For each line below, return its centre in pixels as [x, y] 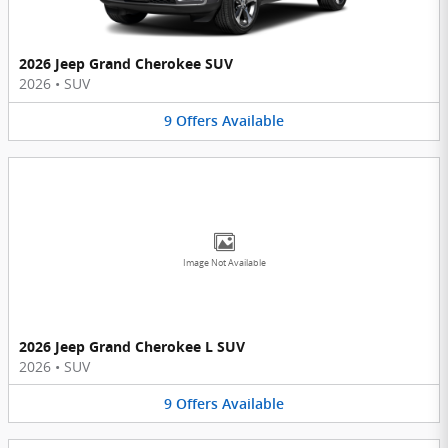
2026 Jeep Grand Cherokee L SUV [132, 346]
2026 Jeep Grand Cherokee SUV [126, 64]
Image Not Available [224, 262]
